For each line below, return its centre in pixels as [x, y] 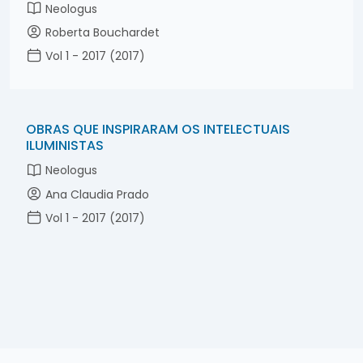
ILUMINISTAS [65, 146]
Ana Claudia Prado [96, 194]
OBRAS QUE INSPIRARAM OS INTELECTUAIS [158, 130]
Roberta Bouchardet [101, 33]
